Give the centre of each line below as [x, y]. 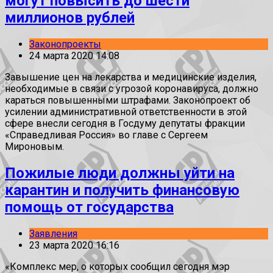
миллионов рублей [70, 18]
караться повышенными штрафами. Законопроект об [128, 101]
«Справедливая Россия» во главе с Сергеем [106, 135]
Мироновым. [34, 147]
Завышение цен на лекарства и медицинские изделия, [131, 77]
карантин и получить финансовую [122, 190]
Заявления [53, 234]
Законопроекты [65, 44]
